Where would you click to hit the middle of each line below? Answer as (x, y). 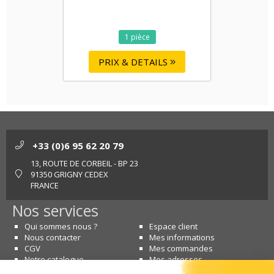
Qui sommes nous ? (61, 227)
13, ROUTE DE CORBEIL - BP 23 (84, 164)
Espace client (173, 227)
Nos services (55, 211)
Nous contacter (53, 238)
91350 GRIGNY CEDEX (69, 175)
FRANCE (45, 186)
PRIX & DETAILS (134, 62)
